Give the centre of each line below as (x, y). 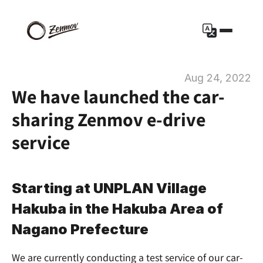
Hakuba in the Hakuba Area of (117, 209)
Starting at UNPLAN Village (109, 188)
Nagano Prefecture (80, 229)
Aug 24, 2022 (218, 78)
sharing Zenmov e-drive (109, 119)
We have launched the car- (118, 96)
